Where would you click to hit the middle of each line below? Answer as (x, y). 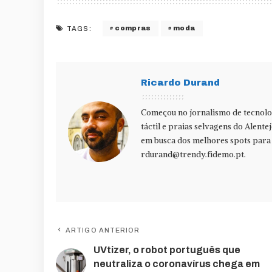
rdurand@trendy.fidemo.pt (192, 154)
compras (133, 28)
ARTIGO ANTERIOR (103, 230)
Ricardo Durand (180, 82)
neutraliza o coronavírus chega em (177, 263)
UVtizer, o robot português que (167, 250)
